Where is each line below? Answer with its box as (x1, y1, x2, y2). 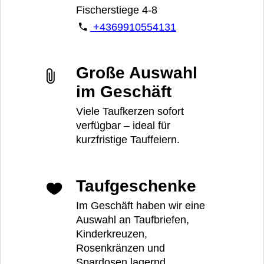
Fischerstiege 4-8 (76, 4, 160, 16)
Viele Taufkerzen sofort (76, 105, 184, 118)
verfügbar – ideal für (76, 120, 170, 132)
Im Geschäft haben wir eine (76, 199, 205, 212)
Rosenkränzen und (76, 242, 165, 254)
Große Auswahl (76, 64, 197, 82)
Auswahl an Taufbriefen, (76, 213, 189, 226)
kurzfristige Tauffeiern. (76, 134, 180, 146)
